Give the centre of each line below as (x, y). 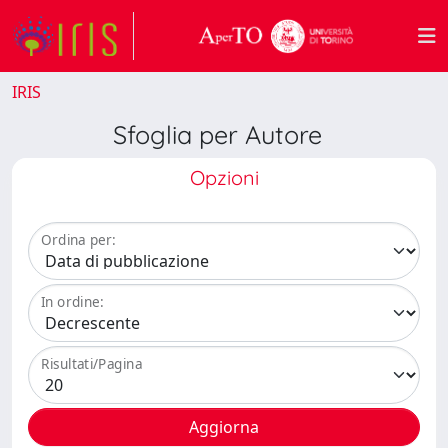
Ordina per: (78, 240)
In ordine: (72, 302)
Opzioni (224, 177)
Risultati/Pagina (92, 364)
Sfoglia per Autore (224, 134)
